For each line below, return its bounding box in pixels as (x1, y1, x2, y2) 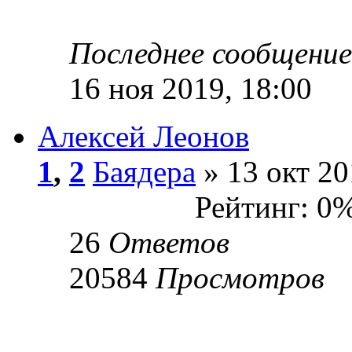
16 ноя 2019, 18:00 (69, 71, 312, 105)
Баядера (93, 154, 196, 189)
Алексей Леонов (38, 119, 249, 153)
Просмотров (156, 260, 324, 295)
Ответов (108, 225, 229, 259)
